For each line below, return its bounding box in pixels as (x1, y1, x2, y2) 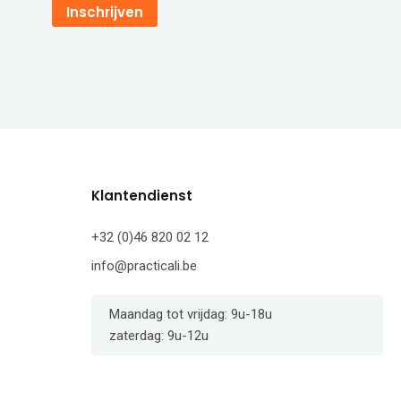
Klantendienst (91, 186, 192, 206)
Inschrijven (66, 3, 143, 22)
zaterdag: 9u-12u (109, 328, 209, 345)
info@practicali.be (91, 258, 197, 275)
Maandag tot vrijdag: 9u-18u (109, 306, 272, 323)
